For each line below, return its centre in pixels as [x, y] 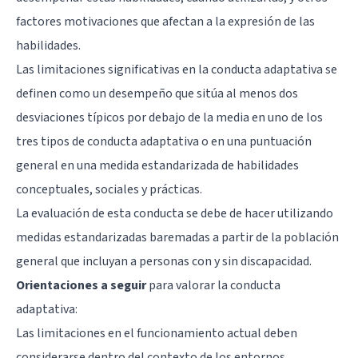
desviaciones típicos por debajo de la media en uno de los [169, 117]
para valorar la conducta [213, 285]
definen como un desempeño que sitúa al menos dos [157, 93]
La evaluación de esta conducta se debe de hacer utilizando [175, 213]
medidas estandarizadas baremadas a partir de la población [177, 237]
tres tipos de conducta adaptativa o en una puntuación [164, 141]
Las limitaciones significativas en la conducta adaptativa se [177, 69]
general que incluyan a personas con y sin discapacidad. [164, 261]
